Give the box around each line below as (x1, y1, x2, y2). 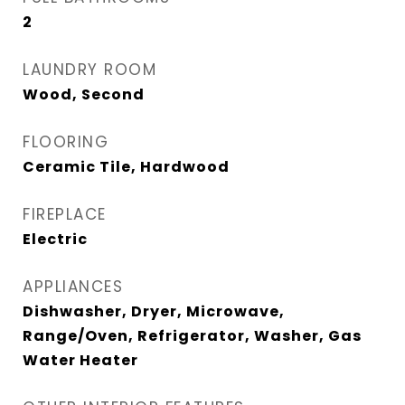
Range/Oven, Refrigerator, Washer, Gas (23, 325, 362, 346)
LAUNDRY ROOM (23, 59, 156, 80)
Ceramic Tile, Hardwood (23, 156, 230, 177)
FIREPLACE (23, 203, 107, 225)
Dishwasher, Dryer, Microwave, (23, 301, 285, 322)
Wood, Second (23, 84, 145, 105)
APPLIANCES (23, 276, 123, 297)
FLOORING (23, 131, 108, 153)
